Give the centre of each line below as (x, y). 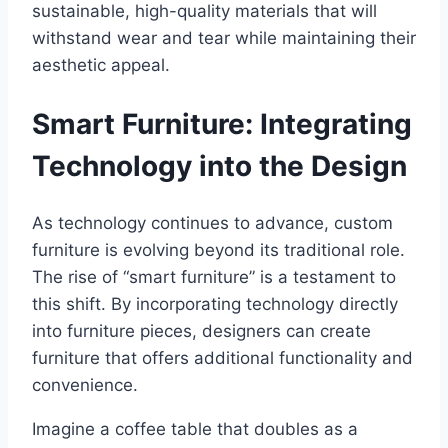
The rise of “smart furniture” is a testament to (214, 276)
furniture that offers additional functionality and (222, 357)
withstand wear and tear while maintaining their (224, 38)
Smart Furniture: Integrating (222, 123)
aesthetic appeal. (101, 65)
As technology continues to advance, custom (212, 222)
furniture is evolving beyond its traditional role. (218, 249)
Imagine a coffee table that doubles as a (195, 428)
